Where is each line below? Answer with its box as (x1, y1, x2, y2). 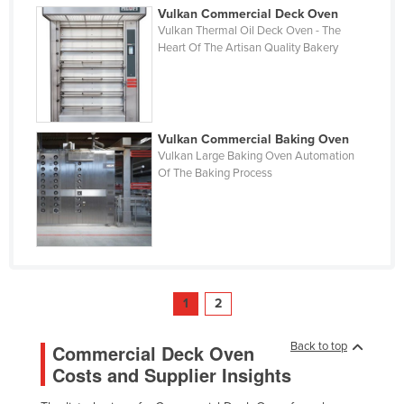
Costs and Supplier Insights (52, 362, 291, 389)
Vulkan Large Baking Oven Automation (158, 148, 355, 163)
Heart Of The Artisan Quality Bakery (158, 40, 339, 55)
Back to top (290, 339, 347, 354)
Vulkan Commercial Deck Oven (158, 5, 339, 22)
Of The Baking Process (158, 165, 273, 180)
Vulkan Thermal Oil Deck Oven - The (158, 23, 342, 38)
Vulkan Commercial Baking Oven (158, 131, 350, 147)
